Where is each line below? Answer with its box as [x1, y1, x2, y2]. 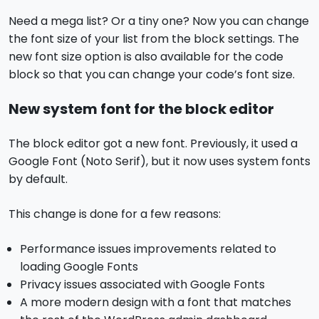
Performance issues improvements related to [20, 240, 276, 257]
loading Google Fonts [20, 258, 138, 275]
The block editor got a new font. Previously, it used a [9, 135, 298, 152]
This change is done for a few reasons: [9, 205, 221, 222]
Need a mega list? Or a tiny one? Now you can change [9, 12, 309, 29]
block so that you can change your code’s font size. [9, 66, 298, 83]
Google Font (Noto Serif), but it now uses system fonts [9, 152, 310, 169]
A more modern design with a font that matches [20, 293, 291, 310]
